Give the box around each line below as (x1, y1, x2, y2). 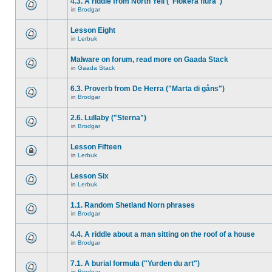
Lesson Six (70, 172, 109, 180)
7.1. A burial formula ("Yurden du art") (70, 259, 200, 268)
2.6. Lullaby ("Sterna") (70, 114, 146, 122)
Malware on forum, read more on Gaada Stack (70, 55, 228, 64)
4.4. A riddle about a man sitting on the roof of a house (70, 230, 255, 239)
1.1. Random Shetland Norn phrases (70, 201, 195, 209)
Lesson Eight (70, 26, 115, 35)
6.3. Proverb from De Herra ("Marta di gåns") (70, 84, 225, 93)
